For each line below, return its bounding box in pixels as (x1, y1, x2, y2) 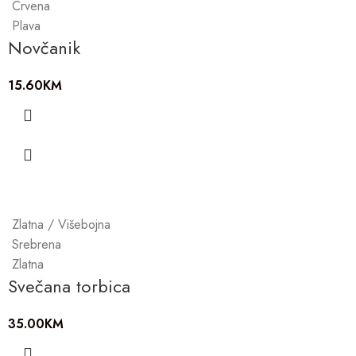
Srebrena (12, 234, 61, 253)
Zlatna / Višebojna (12, 215, 110, 234)
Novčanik (8, 34, 80, 60)
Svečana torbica (8, 273, 130, 299)
